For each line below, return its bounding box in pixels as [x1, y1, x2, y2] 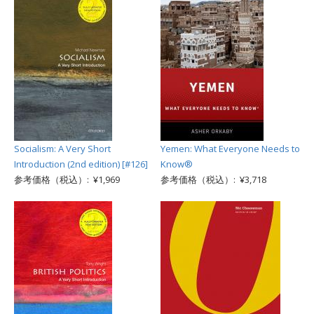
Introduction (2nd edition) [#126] [14, 158, 148, 170]
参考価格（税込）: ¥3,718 [161, 173, 266, 186]
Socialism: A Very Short [14, 142, 111, 155]
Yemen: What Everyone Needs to [161, 142, 300, 155]
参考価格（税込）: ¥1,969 [14, 173, 120, 186]
